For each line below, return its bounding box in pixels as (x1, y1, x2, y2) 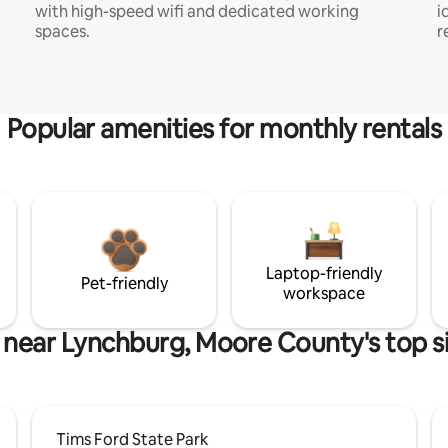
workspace (283, 282, 365, 304)
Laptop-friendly (266, 262, 382, 284)
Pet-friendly (80, 272, 168, 294)
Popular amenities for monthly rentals (6, 111, 442, 146)
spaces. (34, 20, 90, 42)
